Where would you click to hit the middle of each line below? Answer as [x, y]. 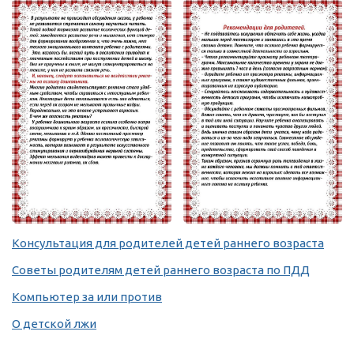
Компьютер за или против [87, 296]
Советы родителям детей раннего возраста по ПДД [161, 269]
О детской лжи [54, 323]
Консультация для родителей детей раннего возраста [168, 243]
